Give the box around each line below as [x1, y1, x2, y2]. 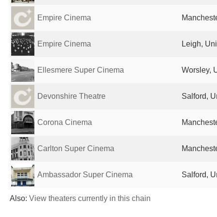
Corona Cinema [37, 118, 92, 126]
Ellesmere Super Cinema [37, 66, 124, 74]
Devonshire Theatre [37, 92, 106, 100]
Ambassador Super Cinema [37, 170, 133, 179]
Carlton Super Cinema [37, 144, 114, 153]
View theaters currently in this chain [29, 194, 151, 202]
